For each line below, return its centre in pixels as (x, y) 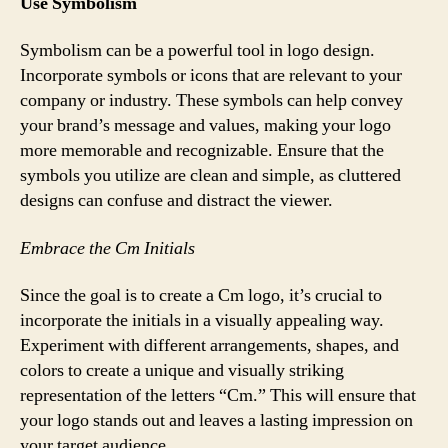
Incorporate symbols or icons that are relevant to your (211, 75)
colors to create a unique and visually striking (182, 370)
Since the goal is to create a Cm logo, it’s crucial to (201, 295)
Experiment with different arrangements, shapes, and (209, 345)
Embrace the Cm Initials (107, 248)
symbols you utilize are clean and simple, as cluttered (210, 175)
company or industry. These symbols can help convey (211, 100)
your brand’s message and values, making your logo (205, 125)
